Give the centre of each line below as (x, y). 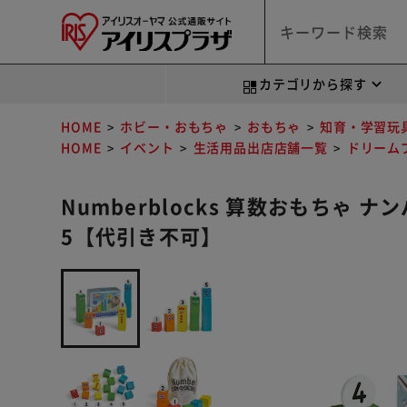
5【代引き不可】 (142, 235)
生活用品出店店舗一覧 (260, 147)
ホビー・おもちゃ (174, 126)
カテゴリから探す (313, 84)
